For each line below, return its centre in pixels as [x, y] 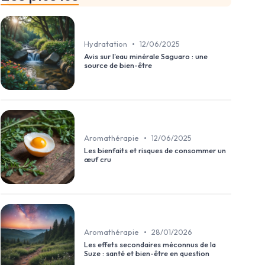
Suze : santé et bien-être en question [147, 253]
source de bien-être [118, 65]
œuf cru [98, 159]
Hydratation [106, 44]
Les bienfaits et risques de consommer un [155, 151]
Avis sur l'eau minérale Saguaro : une [146, 56]
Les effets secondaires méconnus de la [150, 245]
